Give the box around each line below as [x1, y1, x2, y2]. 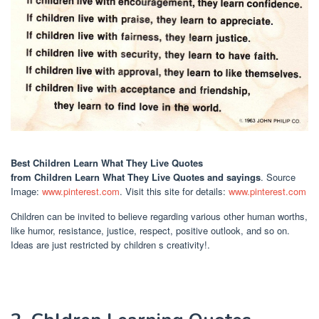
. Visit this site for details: [120, 184, 229, 199]
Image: [11, 184, 42, 199]
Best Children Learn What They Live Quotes [11, 156, 203, 170]
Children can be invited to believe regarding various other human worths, [11, 209, 308, 224]
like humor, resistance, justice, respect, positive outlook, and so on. [11, 224, 290, 238]
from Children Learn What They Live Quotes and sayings [11, 170, 261, 184]
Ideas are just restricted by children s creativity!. [11, 238, 210, 252]
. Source [261, 170, 296, 184]
